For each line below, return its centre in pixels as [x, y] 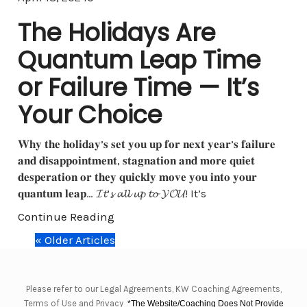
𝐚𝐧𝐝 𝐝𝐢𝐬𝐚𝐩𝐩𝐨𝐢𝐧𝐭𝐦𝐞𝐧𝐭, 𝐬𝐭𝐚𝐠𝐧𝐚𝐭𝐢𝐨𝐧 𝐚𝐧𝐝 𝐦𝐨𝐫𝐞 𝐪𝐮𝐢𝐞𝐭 [136, 161]
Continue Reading [66, 217]
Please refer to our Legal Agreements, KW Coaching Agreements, [153, 289]
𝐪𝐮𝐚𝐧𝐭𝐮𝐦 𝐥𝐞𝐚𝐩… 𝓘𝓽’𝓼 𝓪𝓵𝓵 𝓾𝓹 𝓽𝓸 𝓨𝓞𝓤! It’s [112, 194]
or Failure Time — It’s [138, 88]
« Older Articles [75, 240]
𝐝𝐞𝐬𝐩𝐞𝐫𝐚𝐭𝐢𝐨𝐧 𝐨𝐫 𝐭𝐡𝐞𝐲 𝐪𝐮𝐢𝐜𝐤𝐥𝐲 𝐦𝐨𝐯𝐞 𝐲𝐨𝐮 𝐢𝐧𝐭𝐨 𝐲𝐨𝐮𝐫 [137, 177]
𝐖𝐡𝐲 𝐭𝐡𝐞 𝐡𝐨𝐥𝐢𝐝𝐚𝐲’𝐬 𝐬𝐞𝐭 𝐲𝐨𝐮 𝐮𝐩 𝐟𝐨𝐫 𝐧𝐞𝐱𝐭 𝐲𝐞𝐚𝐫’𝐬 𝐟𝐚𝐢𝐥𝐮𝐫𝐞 [146, 144]
